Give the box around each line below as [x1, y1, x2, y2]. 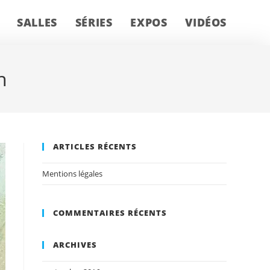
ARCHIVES [53, 239, 97, 250]
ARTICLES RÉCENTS [53, 141, 137, 152]
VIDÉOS [185, 15, 227, 30]
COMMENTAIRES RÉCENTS [53, 207, 167, 218]
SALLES [17, 15, 57, 30]
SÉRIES [75, 15, 113, 30]
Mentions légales [42, 168, 102, 179]
